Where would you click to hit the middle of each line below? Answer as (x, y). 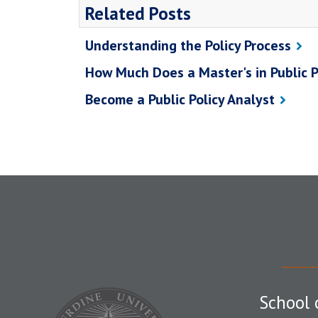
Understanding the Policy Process (188, 46)
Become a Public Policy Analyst (180, 100)
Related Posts (138, 14)
